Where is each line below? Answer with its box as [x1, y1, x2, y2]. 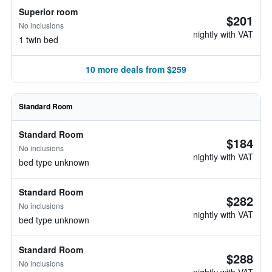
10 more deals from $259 [86, 63, 186, 75]
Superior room [19, 5, 78, 18]
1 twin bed [19, 33, 58, 46]
